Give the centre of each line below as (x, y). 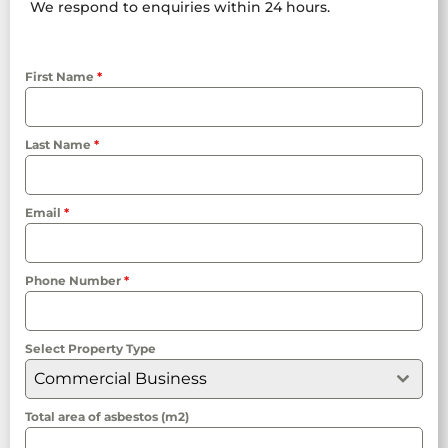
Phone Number (74, 281)
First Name (61, 77)
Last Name (59, 145)
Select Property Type (90, 349)
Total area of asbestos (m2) (107, 417)
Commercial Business (120, 379)
